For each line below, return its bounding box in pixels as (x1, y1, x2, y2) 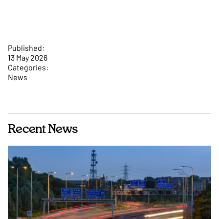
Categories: (8, 62, 48, 72)
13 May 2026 (8, 52, 47, 62)
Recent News (8, 123, 78, 135)
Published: (8, 43, 44, 52)
